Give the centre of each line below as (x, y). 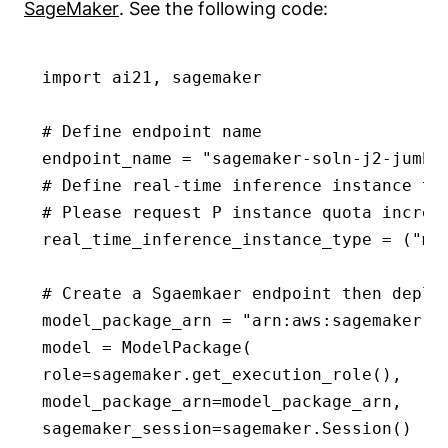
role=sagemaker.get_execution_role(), (222, 375)
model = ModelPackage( (147, 348)
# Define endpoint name (152, 132)
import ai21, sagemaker (152, 78)
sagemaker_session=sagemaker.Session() (227, 429)
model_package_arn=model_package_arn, (222, 402)
